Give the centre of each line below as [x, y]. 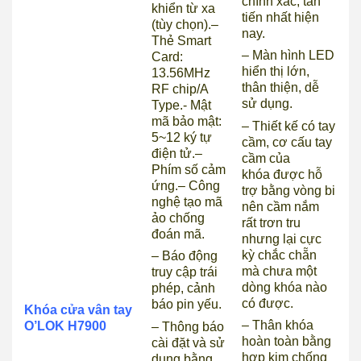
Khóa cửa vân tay [78, 309]
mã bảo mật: [187, 122]
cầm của [266, 158]
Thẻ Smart [182, 41]
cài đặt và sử [189, 342]
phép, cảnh [184, 288]
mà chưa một [280, 271]
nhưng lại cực [282, 239]
